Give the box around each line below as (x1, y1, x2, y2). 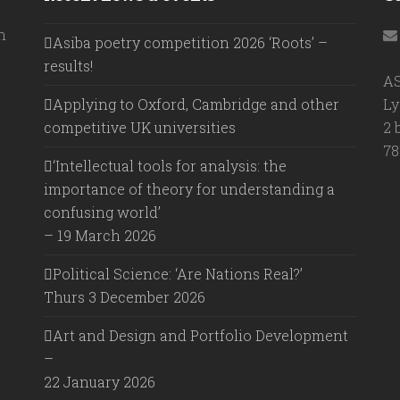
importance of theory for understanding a (44, 179, 335, 198)
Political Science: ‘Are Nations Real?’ (53, 263, 303, 283)
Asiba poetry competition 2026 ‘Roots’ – (53, 32, 328, 52)
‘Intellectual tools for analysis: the (53, 155, 287, 175)
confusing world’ (44, 202, 161, 221)
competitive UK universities (44, 117, 236, 137)
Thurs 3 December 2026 (44, 287, 205, 306)
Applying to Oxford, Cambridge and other (53, 94, 339, 113)
